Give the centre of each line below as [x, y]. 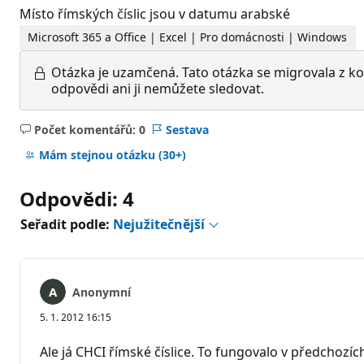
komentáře [113, 154]
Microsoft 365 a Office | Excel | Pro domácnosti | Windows [188, 37]
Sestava [187, 129]
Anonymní [102, 292]
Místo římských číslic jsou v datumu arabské [155, 14]
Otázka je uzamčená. [115, 72]
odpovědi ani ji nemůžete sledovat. [158, 88]
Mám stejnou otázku [98, 155]
